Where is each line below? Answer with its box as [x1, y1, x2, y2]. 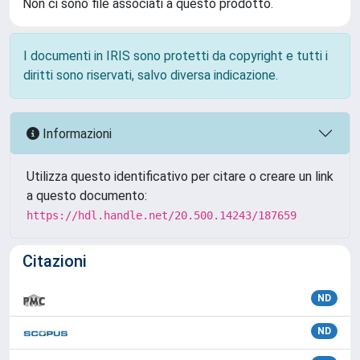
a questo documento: [27, 188, 147, 203]
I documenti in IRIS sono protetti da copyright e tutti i [23, 48, 328, 63]
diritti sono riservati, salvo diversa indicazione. [23, 67, 278, 83]
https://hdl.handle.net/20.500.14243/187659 [27, 209, 297, 222]
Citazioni [22, 252, 87, 271]
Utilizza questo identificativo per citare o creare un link [27, 169, 333, 184]
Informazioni [39, 125, 112, 141]
